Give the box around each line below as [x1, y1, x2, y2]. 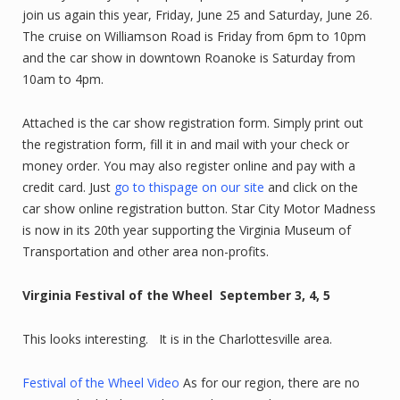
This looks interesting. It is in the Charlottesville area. [22, 330, 339, 347]
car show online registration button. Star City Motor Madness [22, 200, 376, 217]
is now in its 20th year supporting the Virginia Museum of [22, 221, 351, 238]
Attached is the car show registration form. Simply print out [22, 114, 363, 131]
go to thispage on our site [114, 179, 264, 196]
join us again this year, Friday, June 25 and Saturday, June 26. [22, 6, 372, 23]
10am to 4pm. [22, 71, 107, 87]
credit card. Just [22, 179, 114, 196]
